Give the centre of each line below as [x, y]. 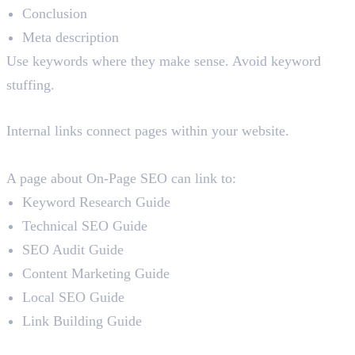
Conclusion [55, 14]
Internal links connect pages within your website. [148, 131]
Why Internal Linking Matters [100, 345]
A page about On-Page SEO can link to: [121, 179]
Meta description [71, 38]
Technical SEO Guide [85, 226]
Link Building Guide [82, 321]
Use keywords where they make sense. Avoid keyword [164, 61]
